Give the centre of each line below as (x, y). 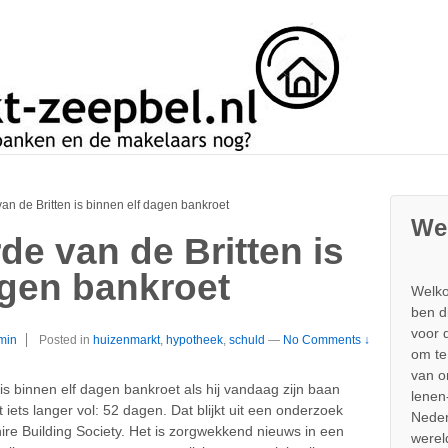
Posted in (66, 339)
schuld (247, 339)
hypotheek (194, 339)
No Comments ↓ (326, 339)
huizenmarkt (126, 339)
